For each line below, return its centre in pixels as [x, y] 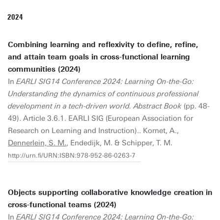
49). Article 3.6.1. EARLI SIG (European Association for [100, 118]
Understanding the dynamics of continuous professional [103, 94]
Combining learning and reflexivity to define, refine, [103, 45]
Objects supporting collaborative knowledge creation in [110, 192]
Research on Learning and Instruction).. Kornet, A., [93, 131]
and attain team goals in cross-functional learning [99, 57]
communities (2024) [44, 69]
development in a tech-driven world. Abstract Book [95, 106]
